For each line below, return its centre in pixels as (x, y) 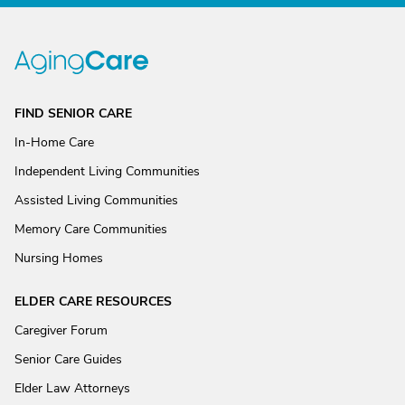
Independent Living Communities (107, 171)
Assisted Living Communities (96, 200)
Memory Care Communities (91, 229)
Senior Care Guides (68, 359)
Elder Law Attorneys (72, 388)
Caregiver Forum (61, 330)
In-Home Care (54, 142)
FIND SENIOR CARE (73, 113)
